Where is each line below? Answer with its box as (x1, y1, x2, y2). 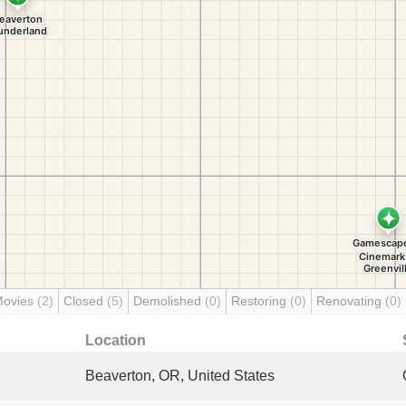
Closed (63, 294, 107, 308)
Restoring (231, 294, 290, 308)
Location (85, 333, 146, 348)
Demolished (133, 294, 205, 308)
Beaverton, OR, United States (85, 368, 275, 383)
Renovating (316, 294, 385, 308)
